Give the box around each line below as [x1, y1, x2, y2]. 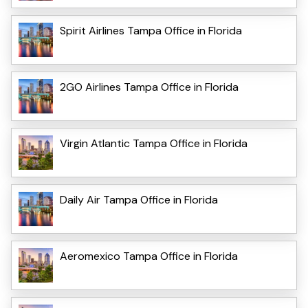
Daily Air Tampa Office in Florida [60, 192, 218, 208]
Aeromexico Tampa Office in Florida [60, 249, 238, 264]
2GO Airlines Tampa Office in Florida [60, 80, 239, 95]
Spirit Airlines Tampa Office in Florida [60, 23, 242, 38]
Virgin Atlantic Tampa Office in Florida [60, 136, 247, 151]
